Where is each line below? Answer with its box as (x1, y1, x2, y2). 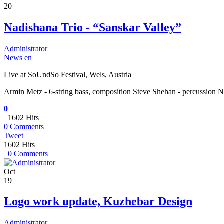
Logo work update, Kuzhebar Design (4, 195, 192, 208)
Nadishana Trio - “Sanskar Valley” (4, 20, 181, 34)
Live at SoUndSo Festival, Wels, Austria (4, 70, 131, 79)
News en (4, 53, 32, 62)
